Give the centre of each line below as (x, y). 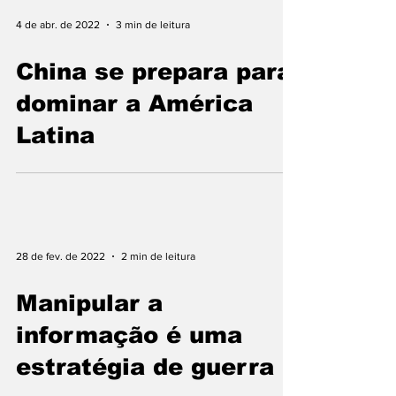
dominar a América (134, 103)
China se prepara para (154, 71)
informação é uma (129, 335)
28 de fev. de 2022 (61, 256)
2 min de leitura (158, 256)
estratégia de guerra (145, 366)
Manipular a (89, 303)
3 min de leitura (153, 25)
